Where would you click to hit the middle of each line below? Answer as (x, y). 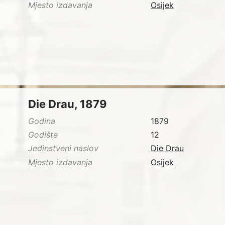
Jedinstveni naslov (63, 148)
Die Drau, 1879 (68, 104)
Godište (43, 135)
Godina (42, 121)
